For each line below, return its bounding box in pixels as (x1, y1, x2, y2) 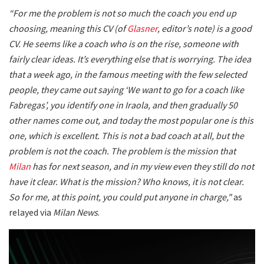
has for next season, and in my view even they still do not (31, 160, 254, 172)
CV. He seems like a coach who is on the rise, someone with (9, 37, 239, 49)
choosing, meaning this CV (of (9, 22, 127, 34)
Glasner (127, 22, 157, 34)
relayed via (9, 206, 53, 218)
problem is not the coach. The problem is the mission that (9, 144, 236, 157)
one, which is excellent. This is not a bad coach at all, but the (9, 129, 244, 141)
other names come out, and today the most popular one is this (9, 114, 253, 126)
